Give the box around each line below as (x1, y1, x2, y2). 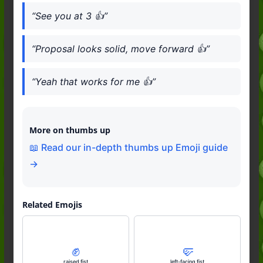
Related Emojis (22, 198, 82, 210)
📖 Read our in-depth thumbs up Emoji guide (29, 141, 228, 153)
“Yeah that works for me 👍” (32, 75, 156, 87)
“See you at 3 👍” (32, 9, 108, 22)
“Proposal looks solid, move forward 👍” (32, 42, 210, 55)
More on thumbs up (29, 124, 111, 136)
